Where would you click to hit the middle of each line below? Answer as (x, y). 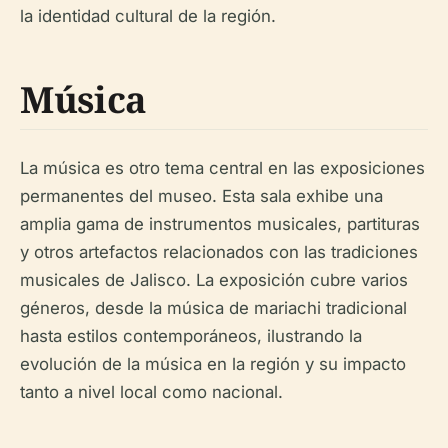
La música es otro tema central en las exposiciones (222, 167)
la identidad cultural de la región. (148, 15)
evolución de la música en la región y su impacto (213, 363)
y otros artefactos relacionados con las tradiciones (219, 251)
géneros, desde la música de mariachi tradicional (213, 307)
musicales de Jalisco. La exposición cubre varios (214, 279)
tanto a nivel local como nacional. (151, 391)
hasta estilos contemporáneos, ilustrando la (191, 335)
